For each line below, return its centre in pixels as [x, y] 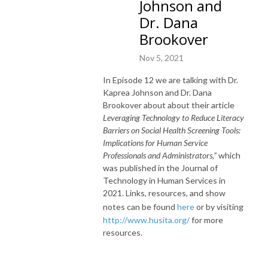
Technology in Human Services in [164, 180]
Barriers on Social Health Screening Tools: [172, 130]
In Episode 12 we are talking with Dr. [170, 80]
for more [207, 220]
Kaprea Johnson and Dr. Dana [157, 92]
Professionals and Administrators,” [161, 155]
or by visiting [220, 206]
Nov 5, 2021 [162, 57]
